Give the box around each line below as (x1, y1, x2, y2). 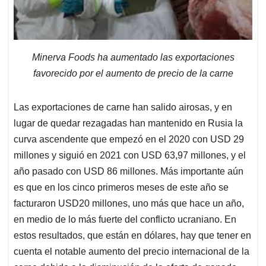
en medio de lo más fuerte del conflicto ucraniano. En (14, 214, 236, 225)
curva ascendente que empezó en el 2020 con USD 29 (14, 134, 244, 145)
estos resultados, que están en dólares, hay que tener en (14, 230, 251, 241)
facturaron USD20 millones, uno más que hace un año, (14, 198, 244, 209)
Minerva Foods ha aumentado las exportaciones (31, 52, 235, 63)
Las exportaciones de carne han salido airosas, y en (14, 102, 232, 113)
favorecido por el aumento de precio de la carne (33, 68, 233, 79)
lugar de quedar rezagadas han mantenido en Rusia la (14, 118, 243, 129)
